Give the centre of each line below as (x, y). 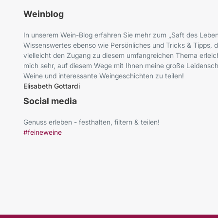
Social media (50, 101)
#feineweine (43, 132)
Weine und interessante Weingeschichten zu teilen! (104, 76)
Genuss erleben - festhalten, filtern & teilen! (91, 122)
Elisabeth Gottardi (52, 86)
